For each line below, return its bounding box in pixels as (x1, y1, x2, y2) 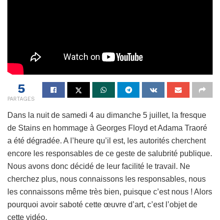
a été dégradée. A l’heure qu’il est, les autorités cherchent (7, 136, 206, 145)
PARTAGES (7, 95, 35, 102)
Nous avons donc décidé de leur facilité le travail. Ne (7, 162, 190, 170)
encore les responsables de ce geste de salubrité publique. (7, 149, 212, 158)
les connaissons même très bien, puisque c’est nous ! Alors (7, 187, 212, 196)
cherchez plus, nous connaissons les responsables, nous (7, 174, 206, 183)
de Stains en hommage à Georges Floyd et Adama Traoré (7, 123, 207, 132)
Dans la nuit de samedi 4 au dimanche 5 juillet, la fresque (7, 110, 206, 119)
